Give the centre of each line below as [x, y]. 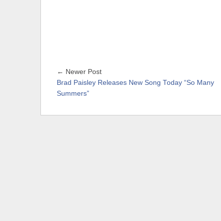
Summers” [73, 93]
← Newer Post [79, 72]
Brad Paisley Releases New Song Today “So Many [135, 82]
